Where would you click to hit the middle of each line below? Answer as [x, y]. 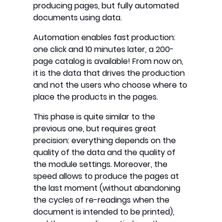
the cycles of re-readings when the [102, 200]
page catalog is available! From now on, [109, 61]
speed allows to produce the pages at [106, 176]
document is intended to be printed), [104, 212]
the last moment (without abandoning [107, 188]
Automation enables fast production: [105, 37]
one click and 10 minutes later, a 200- [104, 49]
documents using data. [78, 17]
